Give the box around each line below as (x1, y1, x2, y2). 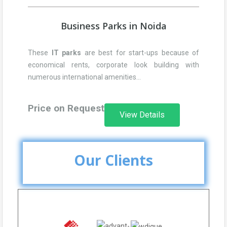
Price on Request (28, 102, 104, 114)
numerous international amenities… (28, 73, 141, 81)
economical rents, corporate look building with (28, 61, 199, 69)
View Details (120, 110, 165, 120)
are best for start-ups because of (81, 49, 199, 57)
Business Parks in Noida (60, 20, 167, 32)
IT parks (51, 49, 81, 57)
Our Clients (74, 150, 153, 170)
